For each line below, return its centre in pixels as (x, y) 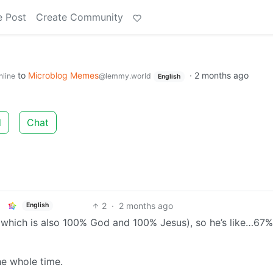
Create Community (80, 17)
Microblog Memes (63, 75)
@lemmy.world (125, 76)
